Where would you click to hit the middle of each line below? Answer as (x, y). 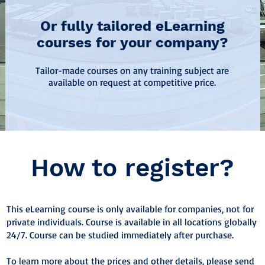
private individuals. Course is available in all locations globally (132, 222)
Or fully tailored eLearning (132, 26)
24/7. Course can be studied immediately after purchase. (120, 235)
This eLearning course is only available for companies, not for (130, 209)
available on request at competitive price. (132, 82)
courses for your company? (132, 43)
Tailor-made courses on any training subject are (132, 70)
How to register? (132, 168)
